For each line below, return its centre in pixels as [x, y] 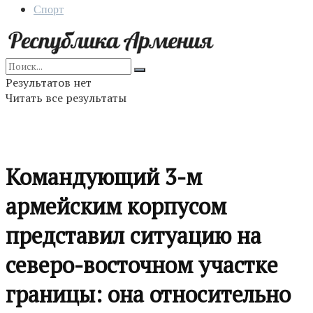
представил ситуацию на [133, 236]
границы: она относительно [148, 294]
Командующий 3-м [104, 177]
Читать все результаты [66, 98]
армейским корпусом [116, 206]
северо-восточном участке [142, 265]
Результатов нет [49, 82]
